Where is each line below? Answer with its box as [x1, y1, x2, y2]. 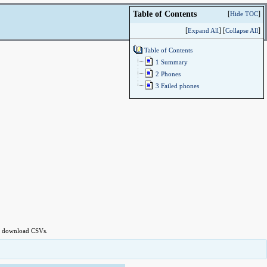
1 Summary [156, 58, 188, 66]
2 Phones [156, 70, 181, 77]
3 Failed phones [156, 82, 199, 89]
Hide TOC [230, 10, 258, 17]
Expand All [188, 27, 219, 34]
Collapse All [225, 27, 258, 34]
